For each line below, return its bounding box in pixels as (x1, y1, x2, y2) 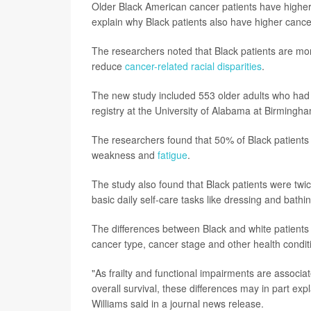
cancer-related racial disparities (125, 58, 262, 73)
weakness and (92, 147, 158, 162)
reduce (92, 58, 125, 73)
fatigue (158, 147, 187, 162)
